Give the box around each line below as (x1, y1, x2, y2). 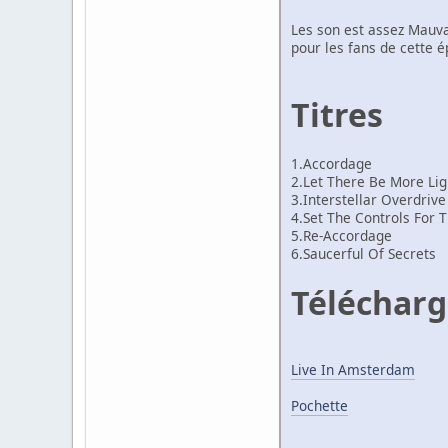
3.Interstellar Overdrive (291, 190, 446, 210)
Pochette (291, 396, 348, 416)
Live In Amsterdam (291, 360, 415, 380)
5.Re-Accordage (291, 226, 392, 246)
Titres (291, 93, 383, 137)
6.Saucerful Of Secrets (291, 244, 436, 264)
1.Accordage (291, 154, 372, 174)
